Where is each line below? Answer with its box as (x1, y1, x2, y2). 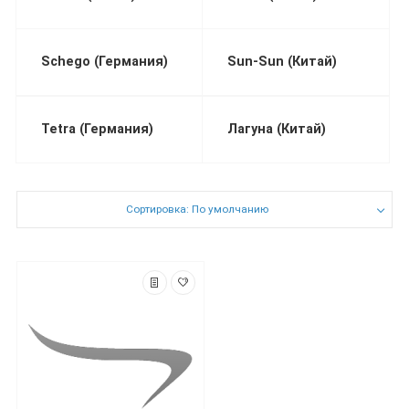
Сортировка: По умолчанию (125, 203, 268, 216)
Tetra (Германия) (41, 121, 154, 137)
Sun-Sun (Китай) (227, 54, 338, 70)
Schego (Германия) (41, 54, 169, 70)
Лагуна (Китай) (227, 121, 327, 137)
